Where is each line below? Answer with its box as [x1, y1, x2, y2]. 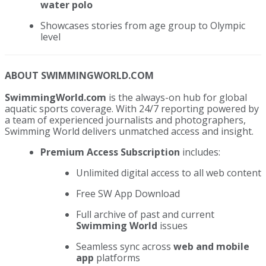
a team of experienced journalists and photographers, [5, 113, 246, 126]
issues [160, 218, 188, 232]
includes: [180, 145, 220, 159]
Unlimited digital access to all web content [76, 166, 261, 179]
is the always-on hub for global [106, 90, 247, 104]
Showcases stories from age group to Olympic [40, 18, 245, 32]
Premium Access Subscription [40, 145, 180, 159]
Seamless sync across [76, 239, 173, 253]
